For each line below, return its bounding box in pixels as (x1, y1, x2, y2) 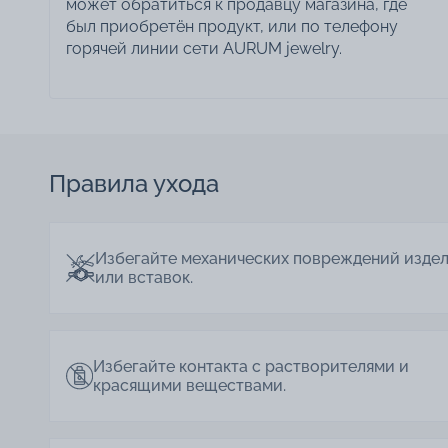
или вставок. (94, 267, 193, 287)
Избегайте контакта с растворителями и (92, 356, 409, 376)
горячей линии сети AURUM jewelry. (66, 38, 342, 58)
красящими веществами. (92, 375, 286, 395)
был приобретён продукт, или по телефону (66, 16, 398, 36)
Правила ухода (49, 168, 219, 198)
